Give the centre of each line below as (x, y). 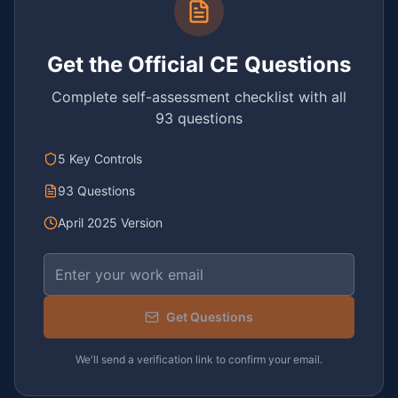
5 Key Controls (100, 159)
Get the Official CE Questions (199, 64)
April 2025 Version (110, 223)
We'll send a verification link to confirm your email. (199, 359)
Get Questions (210, 317)
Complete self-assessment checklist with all (199, 97)
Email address (90, 263)
